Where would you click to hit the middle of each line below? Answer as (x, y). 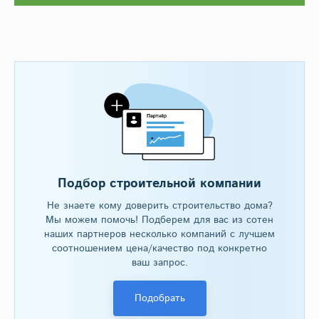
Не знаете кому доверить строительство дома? (159, 205)
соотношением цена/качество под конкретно (159, 248)
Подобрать (159, 298)
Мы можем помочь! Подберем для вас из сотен (159, 220)
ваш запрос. (159, 262)
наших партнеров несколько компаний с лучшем (159, 234)
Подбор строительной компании (159, 183)
